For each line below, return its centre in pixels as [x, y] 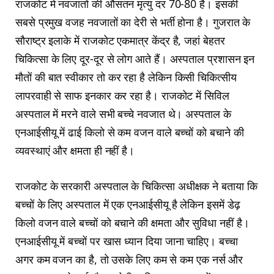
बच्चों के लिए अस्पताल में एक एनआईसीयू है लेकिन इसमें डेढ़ [128, 204]
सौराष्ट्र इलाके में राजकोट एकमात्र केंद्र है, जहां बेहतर [120, 41]
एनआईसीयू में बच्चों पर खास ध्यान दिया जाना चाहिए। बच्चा [127, 241]
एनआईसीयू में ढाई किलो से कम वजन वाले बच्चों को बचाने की [130, 132]
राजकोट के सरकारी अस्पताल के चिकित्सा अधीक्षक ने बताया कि [136, 186]
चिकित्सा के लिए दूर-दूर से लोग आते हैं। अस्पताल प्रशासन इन [135, 59]
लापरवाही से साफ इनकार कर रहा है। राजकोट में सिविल [122, 96]
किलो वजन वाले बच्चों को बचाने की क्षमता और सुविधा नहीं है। [132, 222]
